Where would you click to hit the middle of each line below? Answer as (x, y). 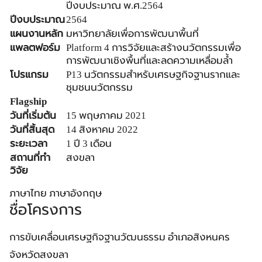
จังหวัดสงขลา (39, 255)
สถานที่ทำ (30, 158)
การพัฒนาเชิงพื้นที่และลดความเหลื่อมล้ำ (149, 61)
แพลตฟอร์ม (35, 48)
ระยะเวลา (29, 144)
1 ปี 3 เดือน (89, 144)
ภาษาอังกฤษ (75, 193)
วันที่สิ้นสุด (32, 130)
